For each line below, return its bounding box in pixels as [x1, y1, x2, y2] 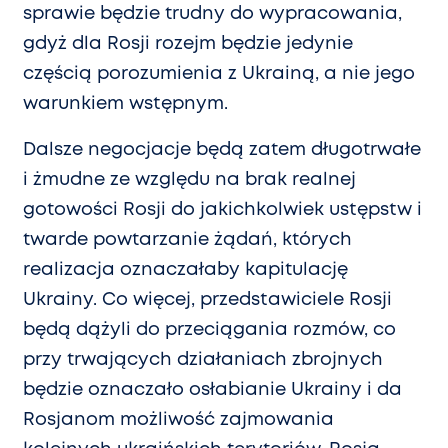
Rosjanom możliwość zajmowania [23, 412, 334, 429]
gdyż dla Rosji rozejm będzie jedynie [23, 36, 353, 53]
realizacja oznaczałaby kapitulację [23, 262, 348, 279]
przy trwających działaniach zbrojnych [23, 352, 383, 369]
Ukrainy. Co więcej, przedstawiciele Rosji [23, 292, 392, 309]
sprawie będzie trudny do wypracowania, [23, 6, 402, 23]
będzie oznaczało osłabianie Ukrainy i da [23, 382, 402, 399]
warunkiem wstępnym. [23, 96, 228, 113]
